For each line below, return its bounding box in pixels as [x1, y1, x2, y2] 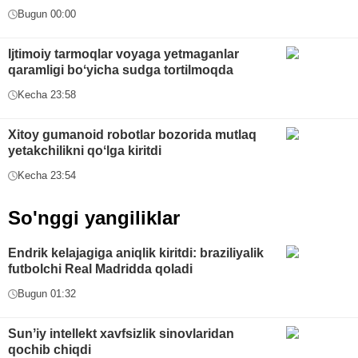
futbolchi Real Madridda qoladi [8, 262, 193, 276]
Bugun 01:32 [18, 288, 76, 300]
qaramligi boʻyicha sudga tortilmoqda [8, 63, 233, 78]
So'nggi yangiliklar [8, 207, 180, 229]
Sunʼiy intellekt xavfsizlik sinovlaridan [8, 327, 234, 341]
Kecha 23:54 [18, 169, 76, 182]
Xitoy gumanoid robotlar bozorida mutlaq [8, 128, 257, 142]
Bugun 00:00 [18, 8, 76, 21]
